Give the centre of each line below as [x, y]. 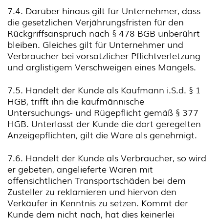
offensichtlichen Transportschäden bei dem [97, 180]
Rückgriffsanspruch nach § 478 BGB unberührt [104, 33]
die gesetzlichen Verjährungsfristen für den [96, 22]
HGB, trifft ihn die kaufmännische [76, 101]
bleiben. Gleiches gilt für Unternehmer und [95, 44]
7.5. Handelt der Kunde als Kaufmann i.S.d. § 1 [104, 89]
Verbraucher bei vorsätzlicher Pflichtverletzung [104, 55]
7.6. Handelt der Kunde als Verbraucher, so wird [107, 157]
